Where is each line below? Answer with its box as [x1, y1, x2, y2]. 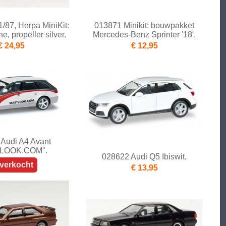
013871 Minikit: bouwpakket [94, 21, 194, 30]
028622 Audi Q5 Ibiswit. [102, 152, 187, 161]
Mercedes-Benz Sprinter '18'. [93, 30, 196, 39]
